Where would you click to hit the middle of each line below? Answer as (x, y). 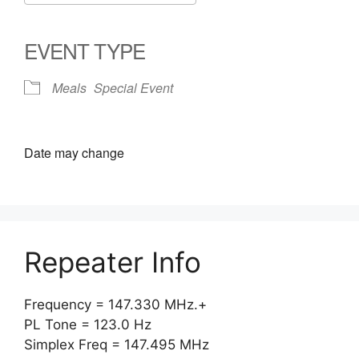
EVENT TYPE (85, 50)
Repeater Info (113, 262)
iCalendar (159, 19)
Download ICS (94, 19)
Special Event (133, 88)
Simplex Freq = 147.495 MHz (117, 345)
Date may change (74, 153)
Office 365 (199, 19)
